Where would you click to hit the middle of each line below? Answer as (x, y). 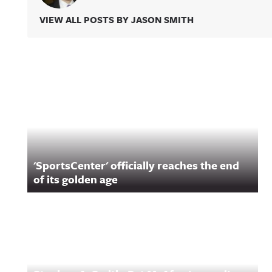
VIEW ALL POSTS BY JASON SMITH (117, 19)
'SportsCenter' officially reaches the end (136, 165)
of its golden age (76, 179)
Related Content (96, 82)
